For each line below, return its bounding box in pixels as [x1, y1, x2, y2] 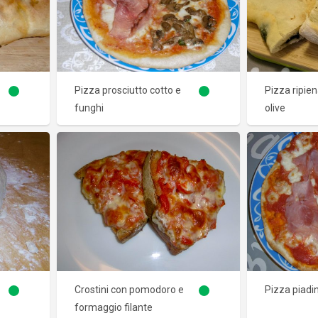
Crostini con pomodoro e [75, 284, 185, 296]
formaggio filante [75, 302, 153, 314]
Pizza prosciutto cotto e [75, 84, 182, 97]
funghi [75, 102, 104, 114]
